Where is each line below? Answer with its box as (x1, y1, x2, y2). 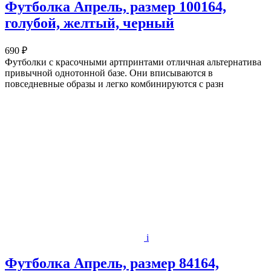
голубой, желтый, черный (5, 15, 174, 31)
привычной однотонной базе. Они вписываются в (5, 67, 213, 78)
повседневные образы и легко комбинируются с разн (5, 78, 224, 89)
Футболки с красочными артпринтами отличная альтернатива (5, 56, 261, 67)
